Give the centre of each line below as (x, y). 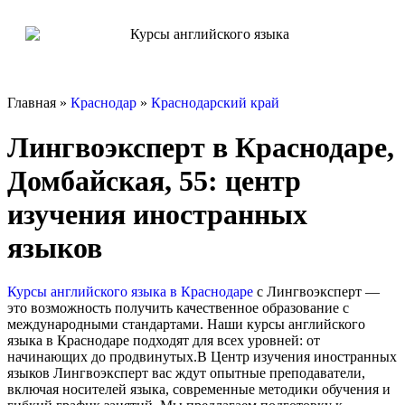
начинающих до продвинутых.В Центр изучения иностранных (202, 357)
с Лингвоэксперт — (316, 292)
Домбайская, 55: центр (154, 180)
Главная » (39, 103)
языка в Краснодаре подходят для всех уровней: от (164, 341)
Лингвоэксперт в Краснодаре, (201, 147)
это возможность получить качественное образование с (178, 308)
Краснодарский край (215, 103)
